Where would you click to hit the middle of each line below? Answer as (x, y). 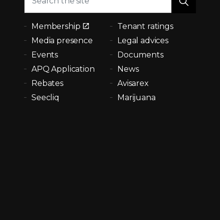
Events (45, 55)
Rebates (47, 83)
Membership (56, 26)
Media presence (62, 40)
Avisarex (133, 83)
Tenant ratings (145, 26)
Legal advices (143, 40)
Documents (140, 55)
